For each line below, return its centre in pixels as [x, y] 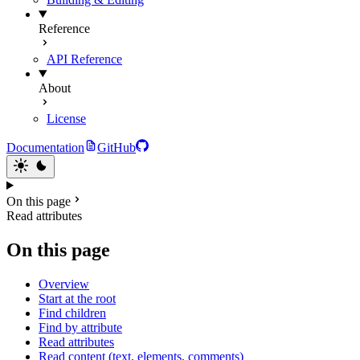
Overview [64, 284]
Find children [72, 313]
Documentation [45, 147]
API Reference [84, 59]
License [66, 119]
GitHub [117, 147]
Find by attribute [80, 327]
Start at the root [77, 298]
